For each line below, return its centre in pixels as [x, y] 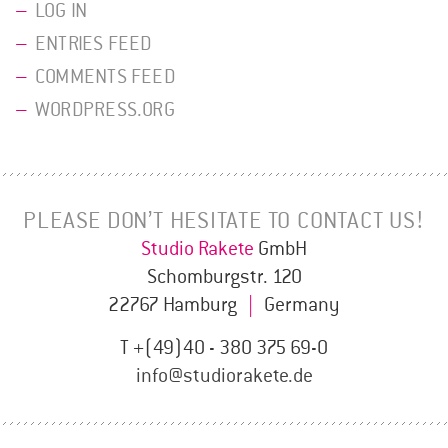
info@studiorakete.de [224, 376]
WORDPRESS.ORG [105, 110]
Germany [302, 304]
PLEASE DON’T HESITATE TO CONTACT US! [224, 220]
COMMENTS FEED [105, 77]
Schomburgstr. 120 [224, 276]
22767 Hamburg [178, 304]
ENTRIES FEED [94, 44]
